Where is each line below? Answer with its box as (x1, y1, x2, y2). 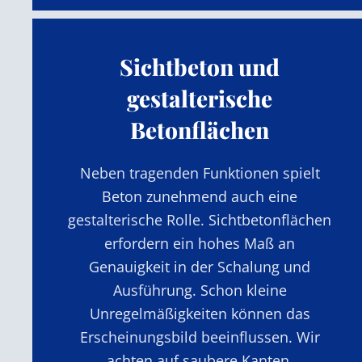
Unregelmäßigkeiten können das (89, 303, 310, 323)
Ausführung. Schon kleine (112, 280, 287, 300)
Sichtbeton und (120, 51, 280, 82)
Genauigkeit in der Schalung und (89, 256, 311, 276)
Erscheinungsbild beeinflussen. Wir (79, 326, 320, 347)
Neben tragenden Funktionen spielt (79, 162, 320, 183)
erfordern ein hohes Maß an (104, 233, 296, 253)
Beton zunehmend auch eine (102, 186, 298, 206)
